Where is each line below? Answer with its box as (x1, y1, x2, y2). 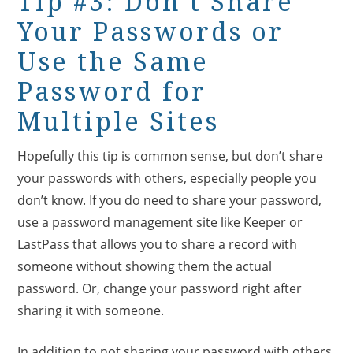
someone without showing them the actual (17, 257, 273, 275)
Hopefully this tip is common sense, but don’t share (17, 147, 324, 165)
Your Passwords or (17, 17, 284, 47)
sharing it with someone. (17, 301, 168, 319)
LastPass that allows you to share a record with (17, 235, 298, 253)
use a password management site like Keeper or (17, 213, 303, 231)
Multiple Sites (17, 106, 220, 137)
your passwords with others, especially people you (17, 169, 318, 187)
